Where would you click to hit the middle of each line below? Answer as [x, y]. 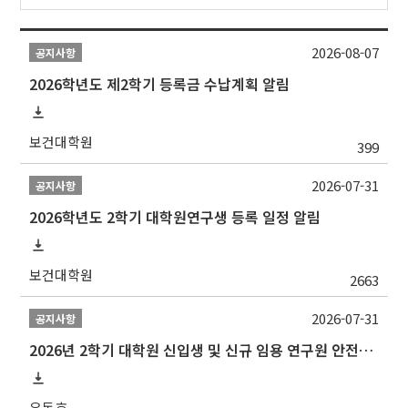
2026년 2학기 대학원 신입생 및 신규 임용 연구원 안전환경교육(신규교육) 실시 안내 [367, 350]
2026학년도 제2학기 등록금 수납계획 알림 [160, 84]
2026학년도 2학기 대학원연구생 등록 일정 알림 [175, 217]
